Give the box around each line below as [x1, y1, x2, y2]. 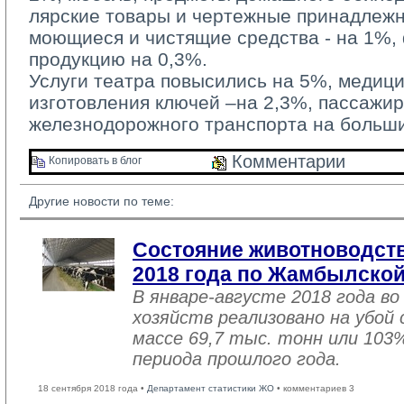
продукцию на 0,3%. [29, 49, 207, 69]
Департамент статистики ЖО [147, 383, 274, 393]
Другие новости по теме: [29, 194, 174, 208]
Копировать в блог [46, 154, 142, 168]
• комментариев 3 [274, 383, 354, 393]
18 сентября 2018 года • [38, 383, 147, 393]
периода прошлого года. [133, 349, 341, 369]
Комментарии [226, 151, 345, 171]
